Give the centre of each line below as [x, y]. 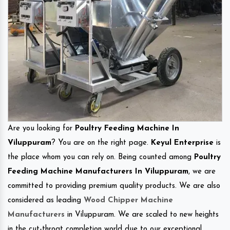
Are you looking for [41, 128]
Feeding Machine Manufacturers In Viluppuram [98, 171]
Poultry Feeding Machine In [127, 128]
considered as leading [46, 200]
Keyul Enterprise [182, 143]
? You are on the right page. [101, 143]
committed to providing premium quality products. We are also [114, 186]
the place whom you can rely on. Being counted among [101, 157]
